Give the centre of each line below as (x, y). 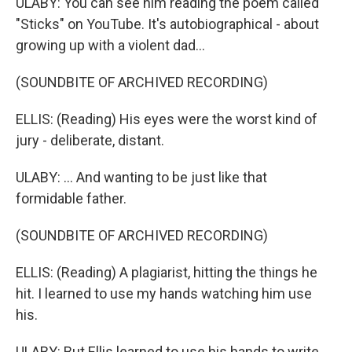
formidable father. (71, 198)
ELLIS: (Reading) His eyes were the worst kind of (167, 119)
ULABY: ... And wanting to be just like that (141, 177)
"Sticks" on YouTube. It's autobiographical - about (167, 24)
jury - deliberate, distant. (90, 140)
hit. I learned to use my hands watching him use (164, 293)
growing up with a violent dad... (110, 45)
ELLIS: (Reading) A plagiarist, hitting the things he (167, 272)
